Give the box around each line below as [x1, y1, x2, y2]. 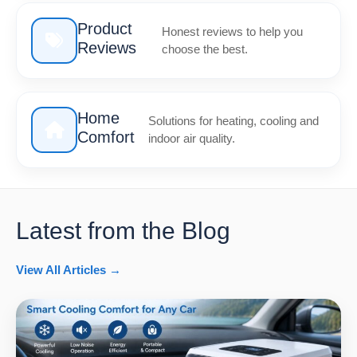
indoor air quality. [148, 131, 236, 146]
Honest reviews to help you [162, 25, 304, 39]
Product [77, 20, 132, 38]
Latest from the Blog [16, 218, 230, 245]
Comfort [77, 128, 135, 147]
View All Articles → [16, 263, 121, 277]
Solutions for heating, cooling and [148, 114, 320, 128]
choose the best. [162, 42, 249, 57]
